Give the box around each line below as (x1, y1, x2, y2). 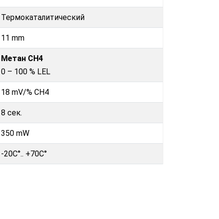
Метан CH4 (1, 53, 43, 63)
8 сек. (1, 108, 22, 117)
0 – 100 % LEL (1, 66, 50, 76)
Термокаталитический (1, 12, 85, 22)
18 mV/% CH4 (1, 87, 49, 97)
